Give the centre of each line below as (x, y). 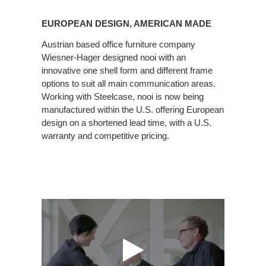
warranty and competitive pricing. (105, 135)
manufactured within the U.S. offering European (133, 109)
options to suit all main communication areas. (129, 83)
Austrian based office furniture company (118, 44)
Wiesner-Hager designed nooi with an (114, 57)
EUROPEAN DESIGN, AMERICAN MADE (126, 23)
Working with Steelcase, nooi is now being (123, 96)
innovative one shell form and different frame (127, 70)
